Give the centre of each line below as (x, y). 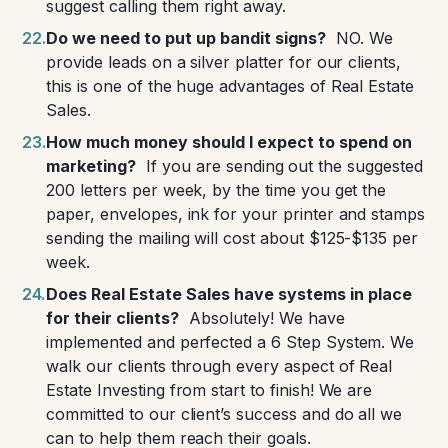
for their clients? (113, 318)
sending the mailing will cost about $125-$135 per (232, 238)
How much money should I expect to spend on (229, 142)
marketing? (91, 166)
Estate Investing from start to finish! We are (209, 390)
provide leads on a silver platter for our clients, (224, 62)
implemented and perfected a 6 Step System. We (230, 342)
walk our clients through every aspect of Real (219, 366)
